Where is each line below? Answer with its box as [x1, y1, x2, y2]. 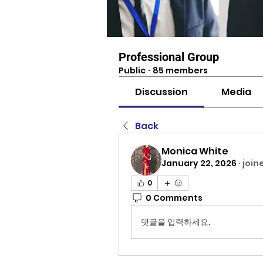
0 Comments [146, 191, 203, 204]
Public [119, 65, 146, 76]
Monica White [161, 144, 228, 158]
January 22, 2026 [161, 157, 237, 169]
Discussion [135, 85, 188, 99]
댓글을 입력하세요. [141, 215, 211, 228]
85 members [153, 65, 208, 76]
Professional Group [119, 50, 219, 64]
